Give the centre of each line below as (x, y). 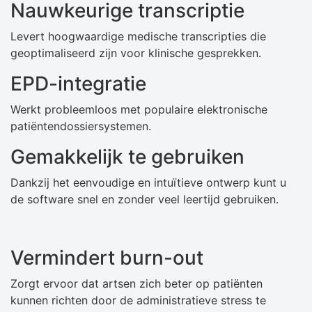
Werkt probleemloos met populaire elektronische (139, 110)
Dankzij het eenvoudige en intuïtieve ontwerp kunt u (148, 183)
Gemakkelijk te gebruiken (127, 157)
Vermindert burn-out (107, 258)
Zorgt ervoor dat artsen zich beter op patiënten (136, 284)
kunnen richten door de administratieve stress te (138, 301)
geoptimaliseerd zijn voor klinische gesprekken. (136, 53)
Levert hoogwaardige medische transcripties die (138, 37)
